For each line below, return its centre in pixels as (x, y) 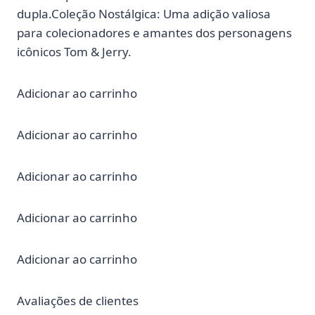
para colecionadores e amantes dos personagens (154, 33)
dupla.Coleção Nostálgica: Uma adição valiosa (144, 14)
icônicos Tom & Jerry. (74, 52)
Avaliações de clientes (78, 301)
